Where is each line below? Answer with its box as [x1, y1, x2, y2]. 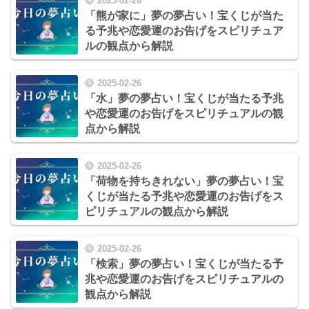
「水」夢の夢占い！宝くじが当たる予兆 [85, 92, 283, 104]
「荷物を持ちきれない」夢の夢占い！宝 [85, 175, 283, 187]
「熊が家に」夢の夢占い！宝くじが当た [85, 9, 283, 21]
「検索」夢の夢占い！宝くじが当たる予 [85, 258, 283, 270]
